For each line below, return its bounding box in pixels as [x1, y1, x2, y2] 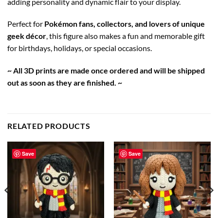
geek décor [7, 31, 46, 41]
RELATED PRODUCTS [7, 121, 91, 130]
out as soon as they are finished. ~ [7, 78, 122, 88]
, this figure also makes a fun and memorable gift [46, 31, 205, 41]
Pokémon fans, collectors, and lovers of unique [44, 19, 205, 29]
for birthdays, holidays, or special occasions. [7, 43, 152, 53]
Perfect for [7, 19, 44, 29]
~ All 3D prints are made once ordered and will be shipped [7, 66, 205, 75]
